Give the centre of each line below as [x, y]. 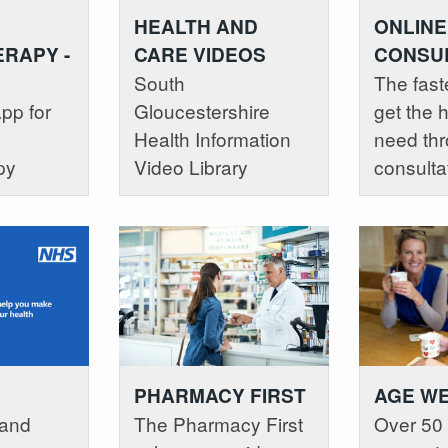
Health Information [212, 138]
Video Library [190, 166]
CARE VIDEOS [199, 54]
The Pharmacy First [218, 423]
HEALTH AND [195, 26]
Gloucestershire [201, 110]
